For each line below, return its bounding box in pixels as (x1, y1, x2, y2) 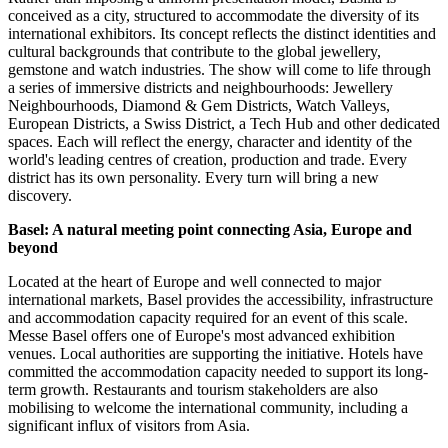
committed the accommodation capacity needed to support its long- (8, 363, 428, 381)
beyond (8, 239, 58, 257)
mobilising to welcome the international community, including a (8, 399, 408, 417)
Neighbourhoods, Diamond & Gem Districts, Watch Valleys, (8, 97, 390, 115)
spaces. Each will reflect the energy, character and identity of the (8, 133, 412, 151)
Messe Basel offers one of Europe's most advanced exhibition (8, 327, 395, 345)
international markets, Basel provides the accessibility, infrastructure (8, 291, 433, 309)
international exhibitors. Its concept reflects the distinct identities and (8, 25, 436, 43)
